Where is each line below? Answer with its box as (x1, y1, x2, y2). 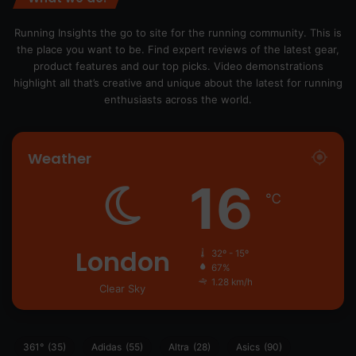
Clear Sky (99, 282, 145, 296)
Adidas (91, 341, 122, 354)
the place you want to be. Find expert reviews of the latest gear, (17, 43, 339, 56)
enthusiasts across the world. (104, 93, 252, 106)
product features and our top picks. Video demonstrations (33, 60, 323, 73)
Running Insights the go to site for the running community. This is (14, 26, 342, 40)
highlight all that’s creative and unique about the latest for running (14, 76, 342, 90)
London (75, 244, 170, 281)
